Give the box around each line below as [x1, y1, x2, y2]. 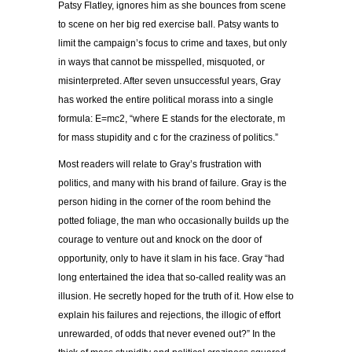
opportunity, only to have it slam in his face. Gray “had [58, 252, 284, 264]
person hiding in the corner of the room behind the [58, 196, 271, 207]
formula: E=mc [58, 112, 119, 124]
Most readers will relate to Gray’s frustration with [58, 158, 262, 170]
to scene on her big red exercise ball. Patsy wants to [58, 18, 279, 30]
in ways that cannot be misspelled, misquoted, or [58, 56, 265, 68]
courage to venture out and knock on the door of [58, 233, 262, 245]
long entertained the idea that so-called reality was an [58, 271, 286, 283]
